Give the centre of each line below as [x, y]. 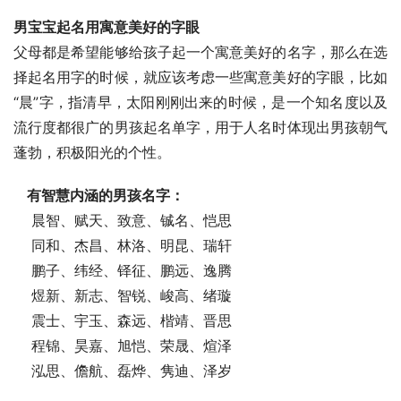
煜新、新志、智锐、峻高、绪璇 [125, 295]
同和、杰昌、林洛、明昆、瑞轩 [125, 245]
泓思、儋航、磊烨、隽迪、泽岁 [125, 370]
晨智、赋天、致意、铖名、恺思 [125, 220]
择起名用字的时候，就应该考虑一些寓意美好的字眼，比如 [200, 77]
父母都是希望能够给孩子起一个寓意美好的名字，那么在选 [200, 51]
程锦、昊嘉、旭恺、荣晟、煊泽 [125, 345]
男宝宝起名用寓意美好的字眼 [107, 26]
